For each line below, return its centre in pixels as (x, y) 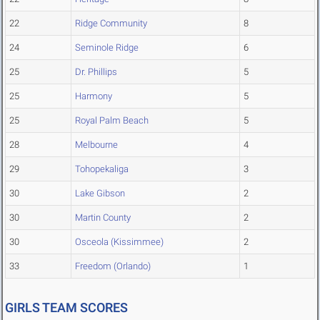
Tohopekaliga (102, 169)
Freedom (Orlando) (113, 266)
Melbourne (96, 145)
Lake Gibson (100, 194)
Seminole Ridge (107, 48)
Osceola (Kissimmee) (119, 242)
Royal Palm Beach (112, 121)
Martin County (103, 218)
